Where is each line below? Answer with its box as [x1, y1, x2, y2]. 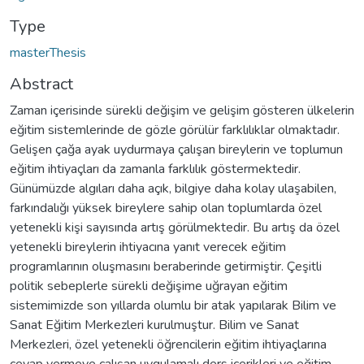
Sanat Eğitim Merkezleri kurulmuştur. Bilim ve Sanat [10, 315, 299, 334]
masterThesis [10, 43, 86, 62]
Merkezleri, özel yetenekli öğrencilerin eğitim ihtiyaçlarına [10, 335, 327, 353]
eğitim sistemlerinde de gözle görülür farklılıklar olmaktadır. [10, 120, 340, 139]
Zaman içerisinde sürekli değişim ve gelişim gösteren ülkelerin [10, 101, 354, 119]
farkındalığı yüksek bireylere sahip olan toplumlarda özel [10, 198, 322, 217]
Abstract [10, 72, 73, 95]
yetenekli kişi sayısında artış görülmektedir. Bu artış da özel [10, 218, 340, 236]
